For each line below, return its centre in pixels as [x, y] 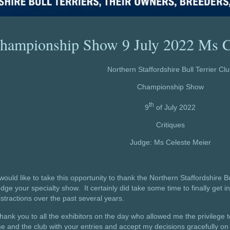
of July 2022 [175, 107]
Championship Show [170, 87]
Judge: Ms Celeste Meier [170, 142]
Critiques [170, 124]
